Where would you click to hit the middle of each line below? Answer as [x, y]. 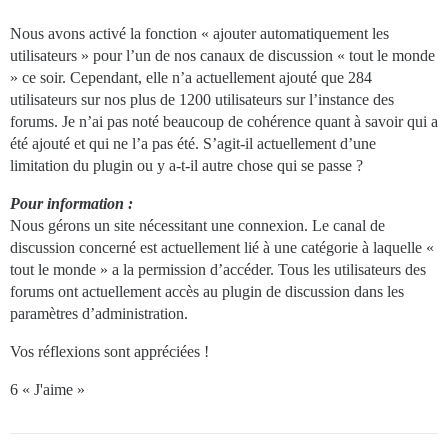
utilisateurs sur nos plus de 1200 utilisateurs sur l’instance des [202, 100]
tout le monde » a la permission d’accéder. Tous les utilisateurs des [218, 270]
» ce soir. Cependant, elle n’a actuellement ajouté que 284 [191, 78]
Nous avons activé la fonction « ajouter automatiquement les [199, 34]
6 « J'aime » [47, 390]
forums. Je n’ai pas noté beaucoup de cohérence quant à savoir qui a [224, 122]
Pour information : [71, 204]
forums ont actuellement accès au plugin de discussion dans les [207, 292]
